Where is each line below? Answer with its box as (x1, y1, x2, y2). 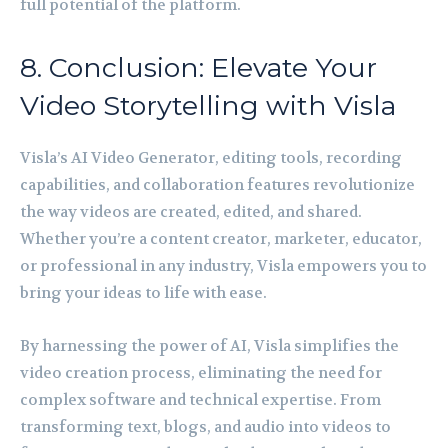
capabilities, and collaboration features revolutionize (20, 174, 415, 195)
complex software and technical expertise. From (20, 389, 381, 410)
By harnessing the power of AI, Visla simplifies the (20, 335, 399, 356)
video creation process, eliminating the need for (20, 362, 382, 383)
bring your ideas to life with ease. (20, 282, 267, 303)
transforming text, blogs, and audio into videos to (20, 416, 391, 437)
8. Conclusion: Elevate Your (20, 50, 377, 84)
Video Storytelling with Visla (20, 88, 396, 122)
